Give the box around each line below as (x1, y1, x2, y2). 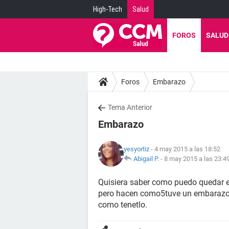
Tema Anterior (108, 103, 152, 111)
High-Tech (93, 5, 122, 13)
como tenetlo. (98, 200, 147, 210)
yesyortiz (124, 145, 149, 153)
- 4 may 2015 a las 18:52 (149, 145, 220, 153)
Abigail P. (133, 155, 159, 163)
